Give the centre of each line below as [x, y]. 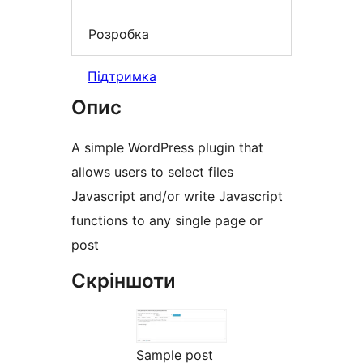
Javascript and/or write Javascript [177, 196]
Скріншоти [124, 281]
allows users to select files [152, 172]
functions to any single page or [167, 221]
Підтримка [122, 77]
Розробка [119, 34]
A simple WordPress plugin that [167, 148]
